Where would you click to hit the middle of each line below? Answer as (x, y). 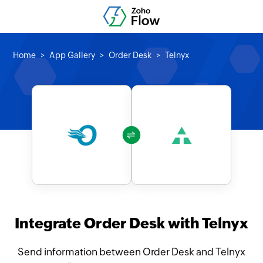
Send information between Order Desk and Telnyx (131, 252)
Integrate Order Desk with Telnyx (131, 223)
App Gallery (73, 55)
